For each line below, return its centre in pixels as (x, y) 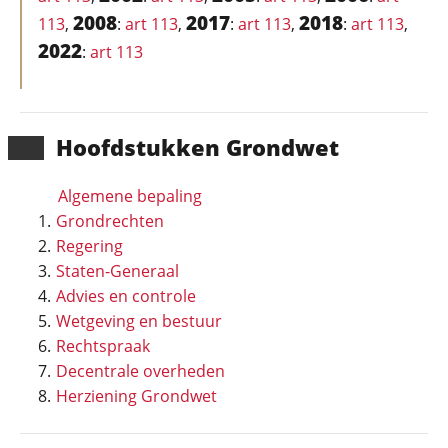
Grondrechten (110, 221)
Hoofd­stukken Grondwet (197, 147)
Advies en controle (126, 296)
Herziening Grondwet (136, 396)
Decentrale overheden (140, 371)
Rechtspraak (103, 346)
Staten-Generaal (117, 271)
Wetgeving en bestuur (139, 321)
